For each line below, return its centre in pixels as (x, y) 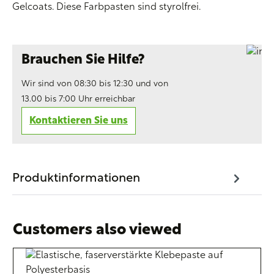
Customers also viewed (97, 230)
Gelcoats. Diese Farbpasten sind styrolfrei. (106, 7)
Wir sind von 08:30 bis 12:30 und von (95, 84)
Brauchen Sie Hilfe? (83, 60)
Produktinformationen (76, 179)
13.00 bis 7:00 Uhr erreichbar (78, 99)
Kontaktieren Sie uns (79, 121)
